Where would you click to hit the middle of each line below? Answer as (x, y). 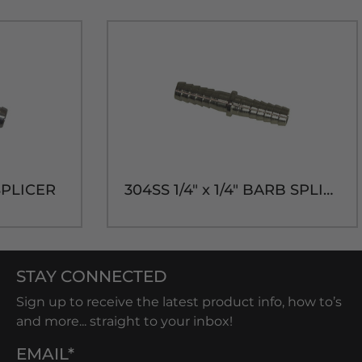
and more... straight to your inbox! (124, 321)
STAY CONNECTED (92, 276)
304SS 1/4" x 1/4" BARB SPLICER (328, 190)
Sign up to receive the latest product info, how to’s (179, 302)
